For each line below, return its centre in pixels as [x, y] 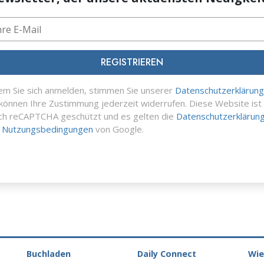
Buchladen [49, 253]
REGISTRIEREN [132, 62]
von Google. [118, 129]
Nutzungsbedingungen [47, 129]
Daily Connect [167, 253]
